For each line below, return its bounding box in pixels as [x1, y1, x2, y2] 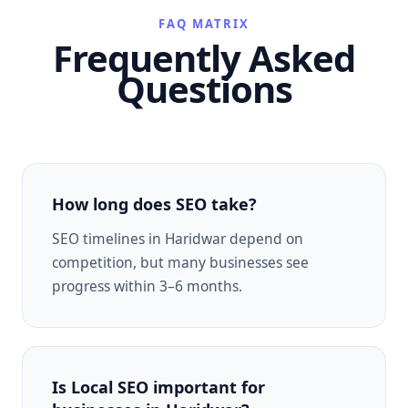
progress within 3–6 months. [52, 275, 242, 296]
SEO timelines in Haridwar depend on [52, 228, 303, 249]
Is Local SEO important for [52, 375, 265, 398]
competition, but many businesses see [52, 251, 309, 272]
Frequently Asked [53, 32, 355, 83]
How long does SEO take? [52, 192, 257, 215]
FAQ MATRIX [158, 15, 250, 32]
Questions [116, 63, 292, 114]
